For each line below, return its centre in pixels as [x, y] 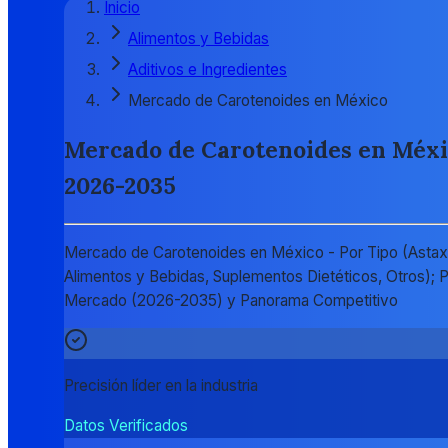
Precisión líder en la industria [161, 386]
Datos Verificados [126, 425]
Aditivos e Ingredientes [207, 70]
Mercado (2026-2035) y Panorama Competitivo [231, 300]
